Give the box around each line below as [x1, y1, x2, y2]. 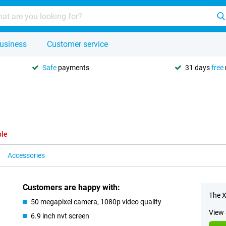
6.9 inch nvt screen [31, 212, 90, 220]
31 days [185, 63, 211, 72]
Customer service [47, 39, 108, 49]
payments [56, 63, 89, 72]
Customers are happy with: [23, 183, 121, 192]
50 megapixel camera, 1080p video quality [31, 198, 162, 206]
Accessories [8, 151, 45, 159]
